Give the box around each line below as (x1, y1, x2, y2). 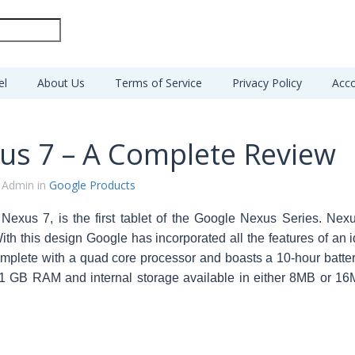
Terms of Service (115, 75, 202, 90)
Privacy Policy (232, 75, 302, 90)
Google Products (48, 177, 136, 193)
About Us (37, 75, 85, 90)
